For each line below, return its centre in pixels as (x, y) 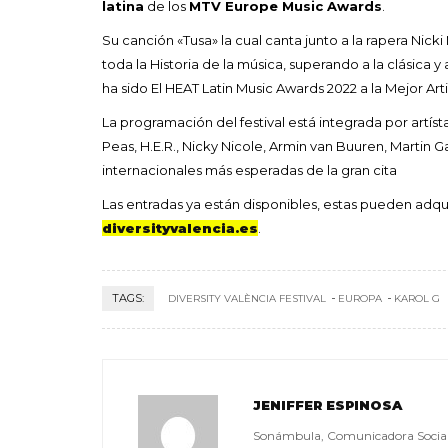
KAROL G (417, 298)
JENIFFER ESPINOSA (327, 404)
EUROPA (360, 298)
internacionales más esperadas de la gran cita (249, 169)
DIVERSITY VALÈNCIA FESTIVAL (247, 298)
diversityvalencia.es (180, 227)
